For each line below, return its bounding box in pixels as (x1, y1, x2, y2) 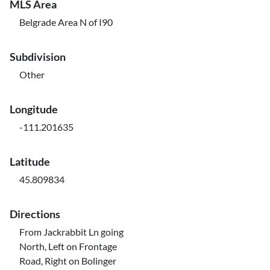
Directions (10, 207, 60, 221)
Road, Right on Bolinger (19, 255, 116, 266)
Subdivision (10, 50, 66, 63)
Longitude (10, 102, 58, 116)
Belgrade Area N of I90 (19, 16, 113, 28)
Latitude (10, 155, 50, 168)
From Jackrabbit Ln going (19, 226, 124, 237)
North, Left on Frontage (19, 240, 117, 252)
